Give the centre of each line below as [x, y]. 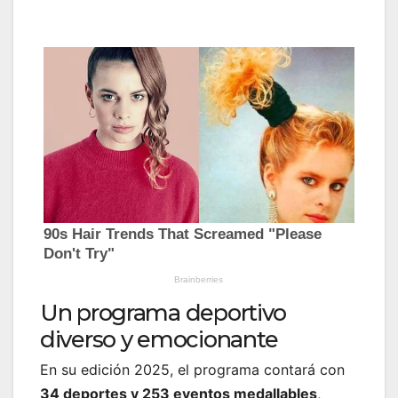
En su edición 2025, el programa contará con [192, 370]
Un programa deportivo [163, 313]
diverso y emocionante [159, 339]
